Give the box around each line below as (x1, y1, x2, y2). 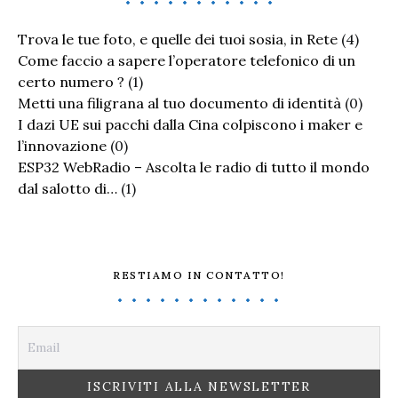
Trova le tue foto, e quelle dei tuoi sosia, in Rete (18, 30, 338, 48)
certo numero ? (18, 73, 124, 91)
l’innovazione (18, 137, 107, 155)
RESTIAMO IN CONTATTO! (113, 268, 285, 282)
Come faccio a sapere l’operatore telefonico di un (18, 52, 355, 69)
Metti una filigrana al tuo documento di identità (18, 94, 341, 112)
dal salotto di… (18, 179, 117, 197)
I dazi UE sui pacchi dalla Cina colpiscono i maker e (18, 115, 362, 133)
